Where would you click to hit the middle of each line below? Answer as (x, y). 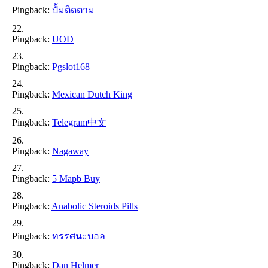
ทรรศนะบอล (79, 236)
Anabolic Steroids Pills (95, 206)
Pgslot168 (71, 66)
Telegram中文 (79, 122)
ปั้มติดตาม (73, 10)
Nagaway (70, 151)
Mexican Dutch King (92, 94)
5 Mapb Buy (76, 178)
